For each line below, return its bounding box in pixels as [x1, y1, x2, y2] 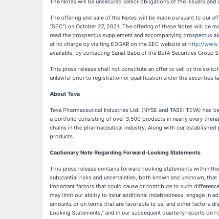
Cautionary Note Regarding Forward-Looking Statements [50, 149, 200, 156]
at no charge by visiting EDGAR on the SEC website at [50, 41, 188, 48]
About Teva [50, 90, 80, 98]
